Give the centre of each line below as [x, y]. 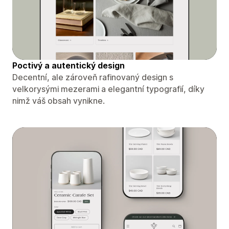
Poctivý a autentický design [68, 65]
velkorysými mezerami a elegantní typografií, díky [108, 89]
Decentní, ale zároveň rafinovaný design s [93, 77]
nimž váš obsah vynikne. [59, 100]
